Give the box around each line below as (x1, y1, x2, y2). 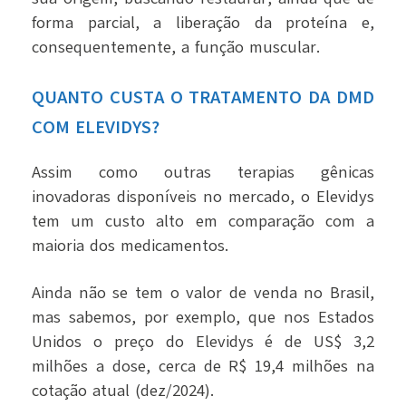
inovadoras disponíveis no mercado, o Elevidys (32, 186, 374, 208)
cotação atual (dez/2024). (32, 380, 214, 402)
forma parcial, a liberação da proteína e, (32, 12, 374, 34)
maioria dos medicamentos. (32, 235, 228, 257)
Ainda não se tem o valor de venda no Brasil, (32, 282, 374, 304)
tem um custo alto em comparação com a (32, 210, 374, 233)
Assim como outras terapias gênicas (32, 161, 374, 184)
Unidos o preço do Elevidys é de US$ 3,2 (32, 331, 374, 353)
